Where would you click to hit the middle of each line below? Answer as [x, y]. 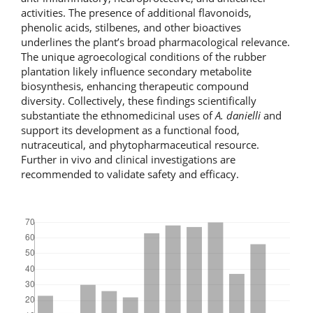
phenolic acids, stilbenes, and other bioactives [131, 28]
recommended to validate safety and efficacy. [130, 174]
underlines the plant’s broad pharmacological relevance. [155, 42]
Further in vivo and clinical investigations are [128, 160]
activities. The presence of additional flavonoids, [136, 13]
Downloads [48, 211]
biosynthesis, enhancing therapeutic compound [135, 86]
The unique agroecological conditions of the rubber [144, 57]
